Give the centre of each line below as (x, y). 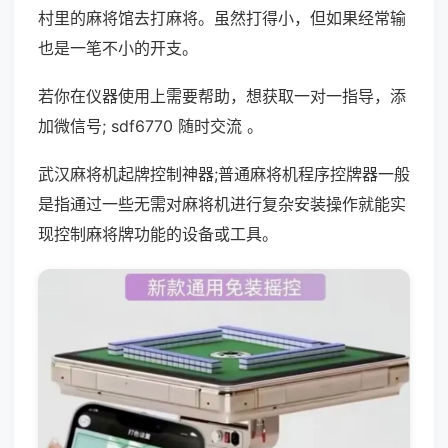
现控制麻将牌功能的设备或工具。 (158, 234)
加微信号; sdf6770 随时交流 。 (150, 126)
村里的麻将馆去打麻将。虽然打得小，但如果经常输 (222, 18)
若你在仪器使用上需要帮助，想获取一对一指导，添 (222, 96)
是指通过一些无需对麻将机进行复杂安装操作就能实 (222, 204)
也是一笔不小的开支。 (118, 48)
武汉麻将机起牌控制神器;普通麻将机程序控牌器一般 (224, 174)
